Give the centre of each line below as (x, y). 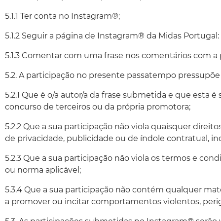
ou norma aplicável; (43, 170)
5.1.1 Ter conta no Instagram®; (62, 16)
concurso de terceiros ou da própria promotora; (98, 107)
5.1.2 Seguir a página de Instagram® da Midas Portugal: (112, 36)
